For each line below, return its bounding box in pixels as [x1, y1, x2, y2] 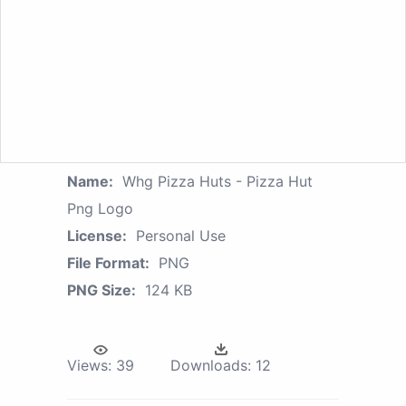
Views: [67, 355, 111, 374]
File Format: [67, 253, 150, 272]
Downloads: [170, 355, 251, 374]
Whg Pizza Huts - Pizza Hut [122, 171, 313, 190]
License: [67, 226, 127, 245]
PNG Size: [67, 280, 136, 299]
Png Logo [67, 198, 133, 217]
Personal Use [136, 226, 226, 245]
